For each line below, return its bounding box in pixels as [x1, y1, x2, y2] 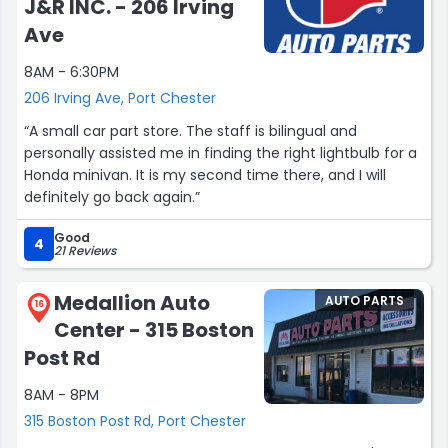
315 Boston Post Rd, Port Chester [24, 410, 246, 431]
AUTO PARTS [325, 292, 404, 309]
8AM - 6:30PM [24, 61, 119, 82]
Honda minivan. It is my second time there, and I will [24, 164, 136, 185]
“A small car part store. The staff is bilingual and [24, 120, 186, 141]
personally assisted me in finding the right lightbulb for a [24, 142, 417, 163]
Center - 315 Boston [54, 316, 254, 345]
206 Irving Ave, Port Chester [24, 87, 216, 108]
